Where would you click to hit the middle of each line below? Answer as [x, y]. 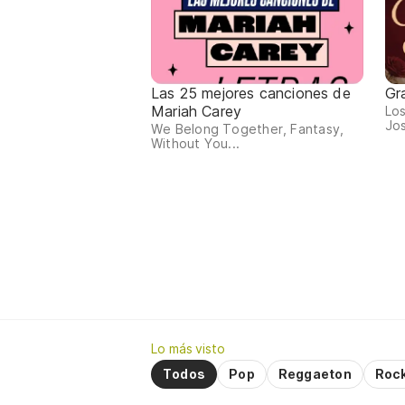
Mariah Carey [197, 112]
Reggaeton [315, 374]
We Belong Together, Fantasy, [248, 129]
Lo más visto [188, 349]
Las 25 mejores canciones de [251, 94]
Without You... [196, 144]
